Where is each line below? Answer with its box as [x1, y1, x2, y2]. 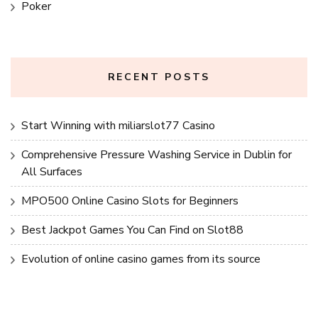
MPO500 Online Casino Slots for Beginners [21, 192, 238, 209]
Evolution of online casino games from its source [21, 251, 261, 267]
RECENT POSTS [107, 70, 211, 84]
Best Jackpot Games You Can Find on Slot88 [21, 221, 243, 238]
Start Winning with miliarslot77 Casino [21, 117, 215, 133]
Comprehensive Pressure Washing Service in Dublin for [21, 146, 292, 163]
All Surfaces [21, 163, 82, 180]
